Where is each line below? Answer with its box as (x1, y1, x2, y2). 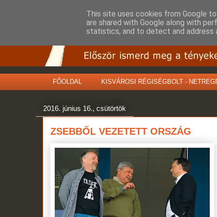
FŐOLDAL (52, 77, 82, 85)
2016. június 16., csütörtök (43, 104, 126, 113)
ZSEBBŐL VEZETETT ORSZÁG (50, 125, 191, 137)
